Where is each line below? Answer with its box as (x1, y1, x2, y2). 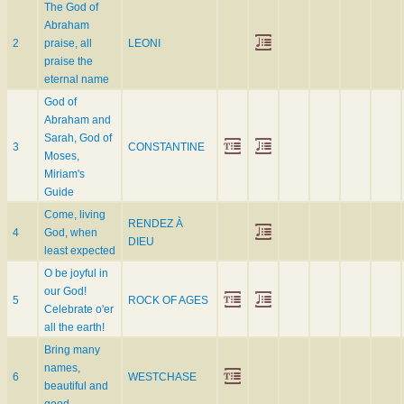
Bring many (44, 344, 100, 357)
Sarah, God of (44, 132, 112, 145)
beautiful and (44, 380, 108, 393)
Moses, (44, 150, 79, 163)
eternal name (44, 73, 109, 87)
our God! (44, 285, 87, 298)
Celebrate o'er (44, 303, 114, 317)
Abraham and (44, 114, 111, 127)
